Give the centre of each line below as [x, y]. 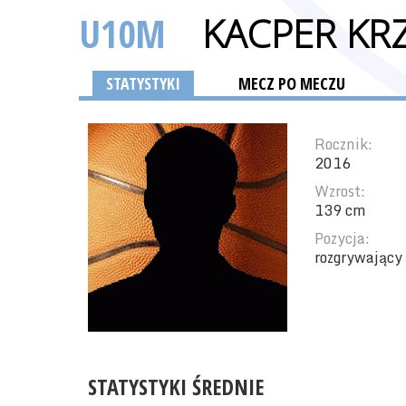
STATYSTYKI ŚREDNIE [176, 387]
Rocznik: [343, 144]
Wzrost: [340, 191]
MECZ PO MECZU [292, 83]
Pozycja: [342, 238]
